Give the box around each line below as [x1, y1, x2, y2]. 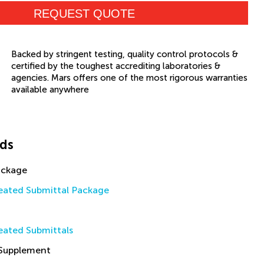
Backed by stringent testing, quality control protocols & [11, 49, 238, 60]
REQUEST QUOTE [33, 7, 135, 20]
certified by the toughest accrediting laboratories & [11, 61, 220, 71]
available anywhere [11, 84, 89, 95]
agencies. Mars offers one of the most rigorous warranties [11, 72, 247, 83]
